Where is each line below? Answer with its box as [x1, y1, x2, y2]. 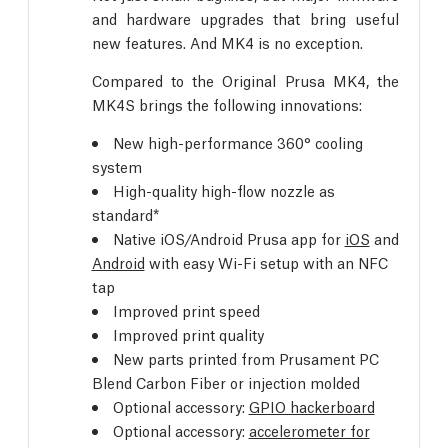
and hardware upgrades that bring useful [91, 7, 399, 28]
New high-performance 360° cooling [112, 131, 363, 152]
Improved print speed [112, 299, 260, 320]
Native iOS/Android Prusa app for [112, 227, 345, 248]
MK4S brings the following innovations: [91, 93, 362, 114]
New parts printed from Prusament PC [112, 347, 379, 368]
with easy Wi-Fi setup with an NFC [144, 251, 388, 272]
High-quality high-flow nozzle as [112, 179, 335, 200]
